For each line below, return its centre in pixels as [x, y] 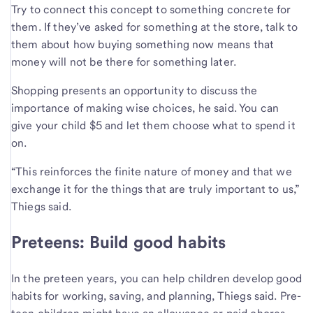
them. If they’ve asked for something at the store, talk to [155, 27]
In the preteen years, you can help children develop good [156, 279]
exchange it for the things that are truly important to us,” [156, 189]
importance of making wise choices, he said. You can [145, 108]
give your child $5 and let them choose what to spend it [153, 126]
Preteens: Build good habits [119, 242]
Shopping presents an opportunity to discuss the [134, 91]
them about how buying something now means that [143, 45]
